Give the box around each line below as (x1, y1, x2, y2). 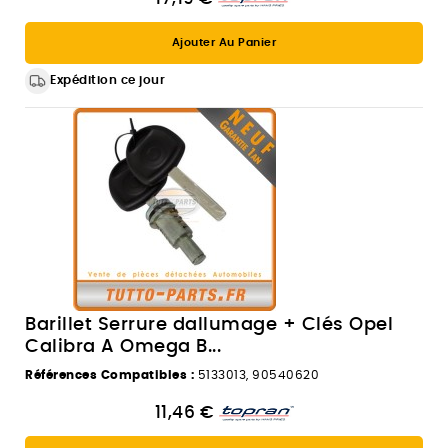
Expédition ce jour (50, 74, 166, 87)
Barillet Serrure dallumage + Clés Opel (25, 316, 393, 335)
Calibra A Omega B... (25, 338, 221, 357)
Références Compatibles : (25, 369, 194, 382)
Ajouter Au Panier (171, 36, 277, 48)
